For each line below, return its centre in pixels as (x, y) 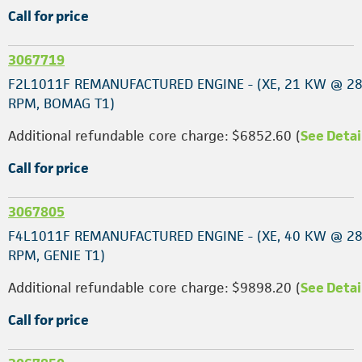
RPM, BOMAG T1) (61, 103)
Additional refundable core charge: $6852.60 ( (154, 136)
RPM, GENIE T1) (57, 255)
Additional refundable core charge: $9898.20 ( (154, 288)
